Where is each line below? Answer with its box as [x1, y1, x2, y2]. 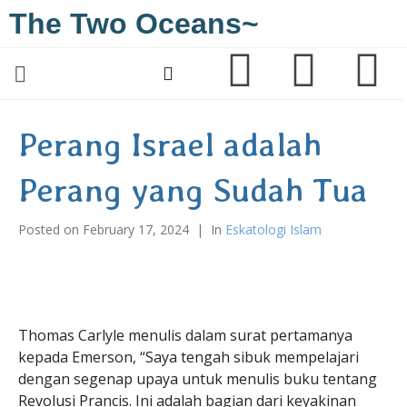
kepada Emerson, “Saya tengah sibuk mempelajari [18, 347, 359, 367]
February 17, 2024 [83, 221, 189, 238]
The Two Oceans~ [9, 7, 259, 40]
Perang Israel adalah [18, 125, 322, 164]
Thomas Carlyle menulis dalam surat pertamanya [18, 325, 352, 345]
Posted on [18, 221, 83, 238]
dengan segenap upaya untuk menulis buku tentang [18, 369, 377, 389]
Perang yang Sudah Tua [18, 171, 368, 209]
